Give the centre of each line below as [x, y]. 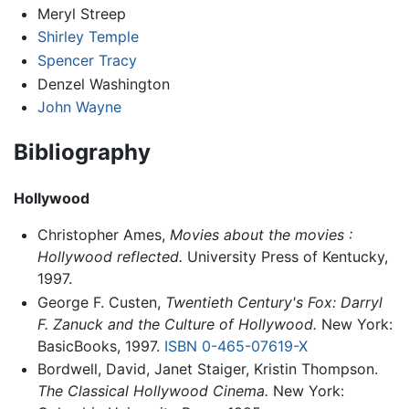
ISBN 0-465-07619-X [236, 346]
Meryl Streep [81, 13]
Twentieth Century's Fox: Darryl [273, 302]
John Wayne [79, 107]
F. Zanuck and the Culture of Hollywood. [177, 324]
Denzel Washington [103, 84]
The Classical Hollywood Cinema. [152, 391]
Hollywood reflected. [110, 256]
